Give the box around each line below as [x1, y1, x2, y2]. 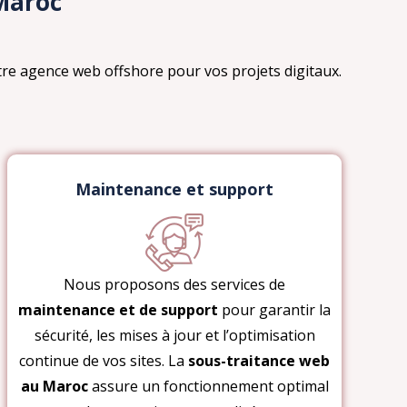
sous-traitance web [188, 350, 330, 371]
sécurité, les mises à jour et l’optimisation [34, 324, 315, 345]
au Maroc [20, 375, 88, 396]
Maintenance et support [75, 177, 273, 200]
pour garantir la [218, 299, 331, 320]
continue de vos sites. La [19, 350, 188, 371]
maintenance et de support [18, 299, 218, 320]
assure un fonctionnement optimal [87, 375, 329, 396]
